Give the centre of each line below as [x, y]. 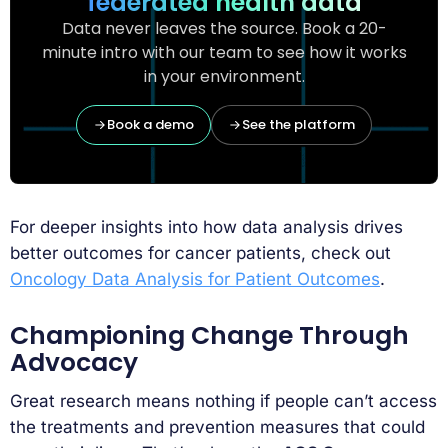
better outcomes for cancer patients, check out [200, 252]
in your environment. [224, 77]
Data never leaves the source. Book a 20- [224, 29]
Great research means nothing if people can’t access [223, 401]
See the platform [298, 125]
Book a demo [150, 125]
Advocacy [74, 362]
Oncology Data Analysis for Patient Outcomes [195, 278]
